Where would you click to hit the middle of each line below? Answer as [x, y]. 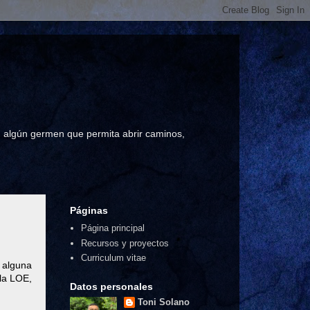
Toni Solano [163, 302]
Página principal [113, 228]
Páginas [89, 210]
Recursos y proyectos [125, 243]
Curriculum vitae [114, 258]
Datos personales [111, 286]
